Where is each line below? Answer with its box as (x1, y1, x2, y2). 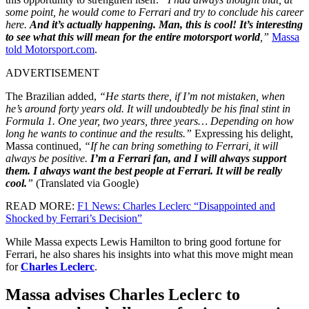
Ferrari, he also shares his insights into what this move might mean (6, 248, 293, 260)
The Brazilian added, (6, 90, 97, 102)
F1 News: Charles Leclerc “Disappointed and (77, 199, 275, 212)
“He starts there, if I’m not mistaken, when (97, 90, 285, 102)
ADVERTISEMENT (6, 66, 99, 79)
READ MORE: (6, 199, 77, 212)
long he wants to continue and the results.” (6, 127, 192, 139)
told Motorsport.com (6, 43, 94, 55)
